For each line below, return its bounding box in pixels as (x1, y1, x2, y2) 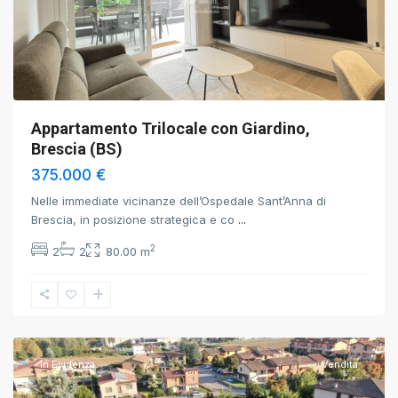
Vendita (322, 358, 358, 370)
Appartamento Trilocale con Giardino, (31, 119, 310, 138)
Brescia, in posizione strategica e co (31, 212, 238, 227)
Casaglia (31, 292, 80, 306)
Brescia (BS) (31, 139, 123, 158)
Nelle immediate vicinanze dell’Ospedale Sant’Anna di (31, 194, 326, 208)
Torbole (31, 272, 74, 286)
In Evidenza (40, 358, 95, 370)
